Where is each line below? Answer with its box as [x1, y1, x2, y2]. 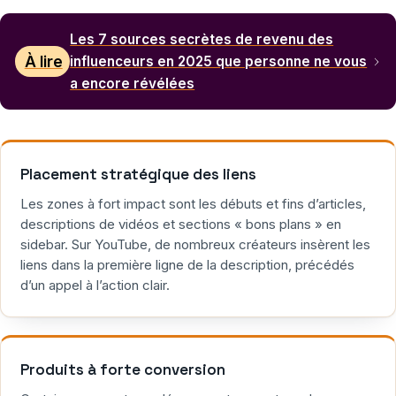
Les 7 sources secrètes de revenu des [70, 31, 334, 49]
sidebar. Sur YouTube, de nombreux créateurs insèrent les [20, 236, 370, 254]
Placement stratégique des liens [20, 164, 256, 185]
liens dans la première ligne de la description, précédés [20, 256, 354, 274]
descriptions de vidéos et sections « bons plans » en [20, 216, 341, 233]
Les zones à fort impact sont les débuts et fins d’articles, [20, 195, 366, 213]
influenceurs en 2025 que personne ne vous [70, 53, 368, 71]
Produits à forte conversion [20, 360, 225, 380]
